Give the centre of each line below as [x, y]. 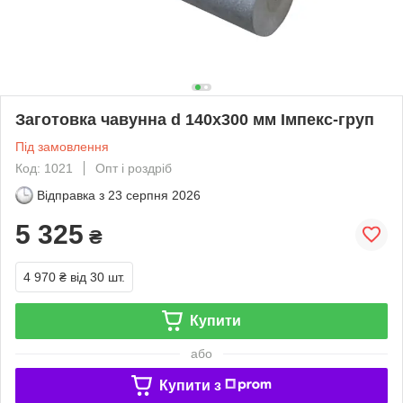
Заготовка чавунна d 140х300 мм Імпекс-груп [195, 119]
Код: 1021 [44, 168]
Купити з [190, 385]
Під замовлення [62, 146]
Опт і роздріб [134, 168]
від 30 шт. [98, 277]
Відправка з [71, 195]
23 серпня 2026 [154, 195]
